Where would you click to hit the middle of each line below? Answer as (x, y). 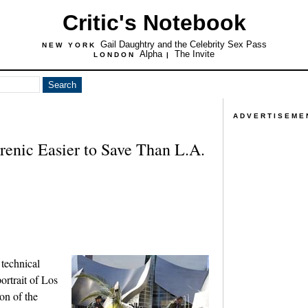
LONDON (117, 55)
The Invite (195, 54)
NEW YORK (71, 45)
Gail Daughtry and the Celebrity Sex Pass (183, 44)
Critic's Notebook (154, 23)
